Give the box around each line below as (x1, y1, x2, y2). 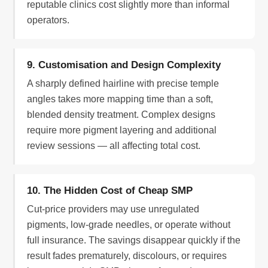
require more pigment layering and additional (27, 125, 217, 136)
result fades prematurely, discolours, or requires (27, 251, 227, 261)
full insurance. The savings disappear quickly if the (27, 235, 241, 246)
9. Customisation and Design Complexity (27, 59, 221, 71)
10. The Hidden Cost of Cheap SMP (27, 185, 193, 197)
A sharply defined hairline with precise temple (27, 78, 220, 89)
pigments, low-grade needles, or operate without (27, 220, 231, 230)
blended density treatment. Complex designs (27, 109, 216, 120)
